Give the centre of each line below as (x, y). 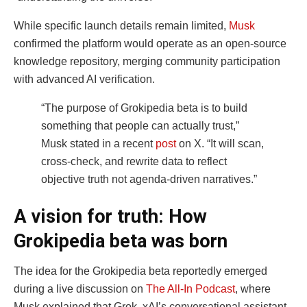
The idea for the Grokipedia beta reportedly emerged (140, 271)
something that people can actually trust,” (140, 126)
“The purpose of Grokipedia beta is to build (144, 108)
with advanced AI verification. (84, 79)
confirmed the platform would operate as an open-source (150, 44)
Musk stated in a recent (98, 144)
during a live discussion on (80, 289)
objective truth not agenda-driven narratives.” (149, 180)
